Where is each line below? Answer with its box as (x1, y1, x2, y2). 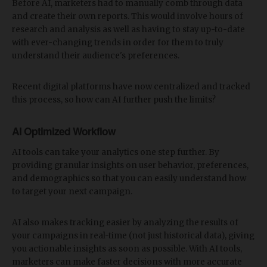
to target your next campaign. (12, 186, 132, 197)
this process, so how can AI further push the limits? (12, 94, 216, 105)
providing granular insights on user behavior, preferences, (12, 160, 249, 170)
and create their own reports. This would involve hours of (12, 11, 243, 21)
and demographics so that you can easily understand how (12, 173, 246, 184)
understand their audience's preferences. (12, 50, 179, 61)
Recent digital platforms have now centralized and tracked (12, 81, 250, 92)
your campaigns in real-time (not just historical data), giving (12, 230, 254, 241)
